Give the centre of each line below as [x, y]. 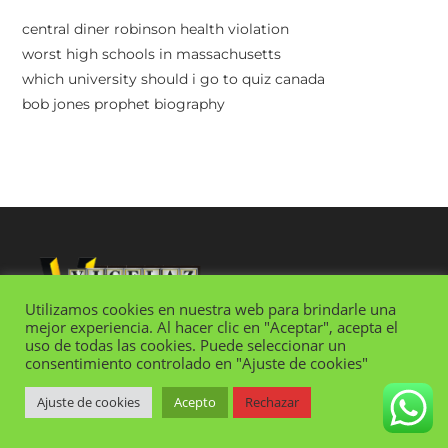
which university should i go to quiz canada [174, 78]
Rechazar [272, 402]
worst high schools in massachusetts [152, 53]
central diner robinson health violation [156, 28]
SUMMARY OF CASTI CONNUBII [179, 400]
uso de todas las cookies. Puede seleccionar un [185, 345]
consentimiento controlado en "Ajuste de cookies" [196, 363]
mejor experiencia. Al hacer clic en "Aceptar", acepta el [211, 327]
